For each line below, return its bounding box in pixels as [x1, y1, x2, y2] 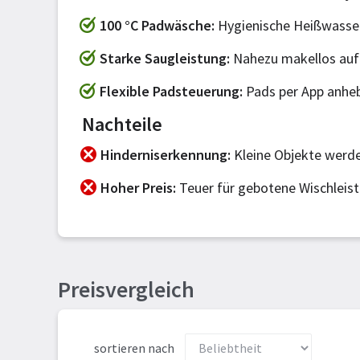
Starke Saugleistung [100, 49, 227, 67]
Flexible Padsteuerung [100, 82, 239, 100]
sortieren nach [94, 340, 174, 356]
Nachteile [82, 112, 162, 137]
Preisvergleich [58, 275, 194, 304]
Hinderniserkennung [100, 145, 227, 164]
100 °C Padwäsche [100, 16, 211, 35]
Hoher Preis [100, 178, 173, 197]
